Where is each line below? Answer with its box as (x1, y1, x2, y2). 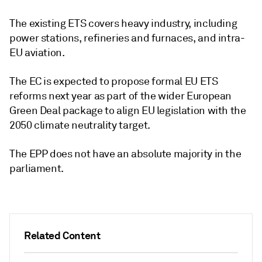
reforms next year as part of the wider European (9, 89, 232, 102)
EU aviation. (9, 46, 65, 59)
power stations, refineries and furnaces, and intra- (9, 32, 245, 44)
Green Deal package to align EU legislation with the (9, 104, 246, 117)
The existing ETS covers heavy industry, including (9, 17, 237, 30)
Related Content (24, 229, 101, 242)
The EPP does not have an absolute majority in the (9, 147, 242, 160)
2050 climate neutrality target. (9, 119, 150, 132)
